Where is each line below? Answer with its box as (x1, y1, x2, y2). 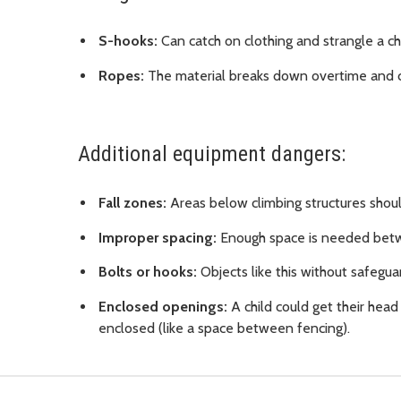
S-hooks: (98, 32, 158, 50)
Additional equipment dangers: (78, 141, 346, 167)
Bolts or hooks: (98, 263, 197, 281)
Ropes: (98, 67, 144, 85)
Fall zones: (98, 193, 166, 211)
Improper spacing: (98, 228, 217, 246)
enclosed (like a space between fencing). (98, 320, 350, 337)
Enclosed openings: (98, 298, 227, 316)
